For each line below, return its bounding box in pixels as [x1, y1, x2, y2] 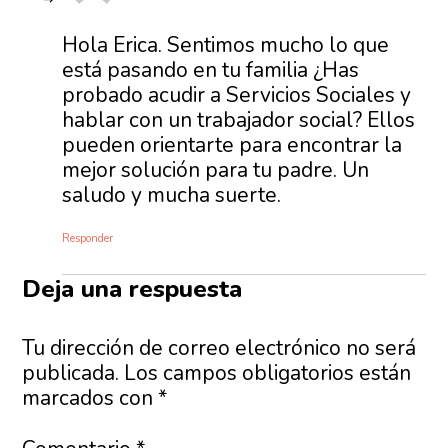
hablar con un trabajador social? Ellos [62, 106, 416, 134]
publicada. [22, 359, 120, 387]
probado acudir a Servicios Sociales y [62, 81, 412, 109]
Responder [62, 231, 114, 246]
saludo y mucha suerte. [62, 181, 282, 209]
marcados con [22, 384, 159, 412]
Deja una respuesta [22, 273, 243, 305]
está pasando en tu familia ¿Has [62, 56, 360, 84]
